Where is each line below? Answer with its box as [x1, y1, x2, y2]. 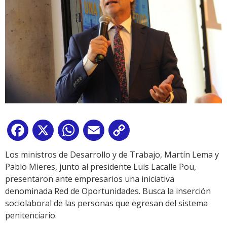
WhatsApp [81, 127, 121, 138]
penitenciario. [5, 210, 57, 221]
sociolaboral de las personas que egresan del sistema [5, 198, 208, 209]
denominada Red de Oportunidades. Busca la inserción [5, 185, 211, 197]
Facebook [30, 127, 67, 138]
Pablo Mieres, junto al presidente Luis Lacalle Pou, [5, 161, 196, 173]
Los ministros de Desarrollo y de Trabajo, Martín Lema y [5, 149, 219, 161]
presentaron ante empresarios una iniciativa [5, 173, 174, 185]
